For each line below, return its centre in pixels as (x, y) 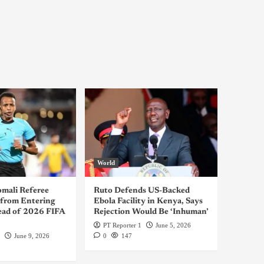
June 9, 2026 (32, 236)
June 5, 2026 (173, 225)
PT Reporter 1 (122, 225)
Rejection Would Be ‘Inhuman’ (151, 212)
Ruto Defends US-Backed (141, 191)
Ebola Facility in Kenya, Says (148, 202)
